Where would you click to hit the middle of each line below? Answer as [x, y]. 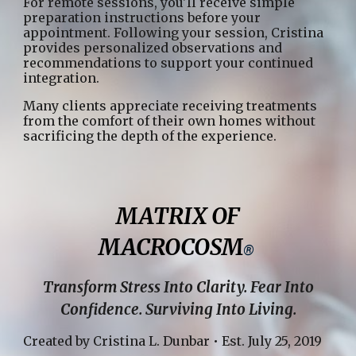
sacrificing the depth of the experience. [150, 136]
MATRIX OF [178, 216]
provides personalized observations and [153, 48]
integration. [62, 78]
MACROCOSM [171, 247]
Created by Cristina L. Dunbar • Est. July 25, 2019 [173, 341]
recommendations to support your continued [168, 63]
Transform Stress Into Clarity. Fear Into [178, 287]
